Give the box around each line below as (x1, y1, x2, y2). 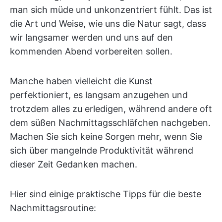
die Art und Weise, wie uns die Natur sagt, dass (10, 18, 206, 29)
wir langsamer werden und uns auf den (10, 32, 173, 43)
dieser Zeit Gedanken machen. (10, 159, 137, 169)
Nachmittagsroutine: (10, 203, 96, 213)
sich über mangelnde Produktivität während (10, 145, 193, 156)
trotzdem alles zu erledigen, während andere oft (10, 104, 212, 114)
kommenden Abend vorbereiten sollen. (10, 46, 172, 56)
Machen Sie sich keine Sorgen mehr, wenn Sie (10, 131, 202, 142)
